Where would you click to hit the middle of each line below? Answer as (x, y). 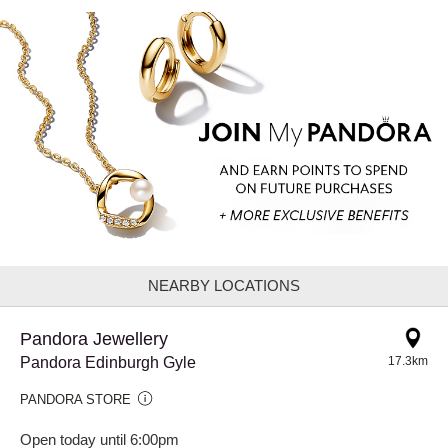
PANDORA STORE (75, 399)
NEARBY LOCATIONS (224, 285)
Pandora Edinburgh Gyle (108, 362)
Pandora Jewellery (94, 338)
